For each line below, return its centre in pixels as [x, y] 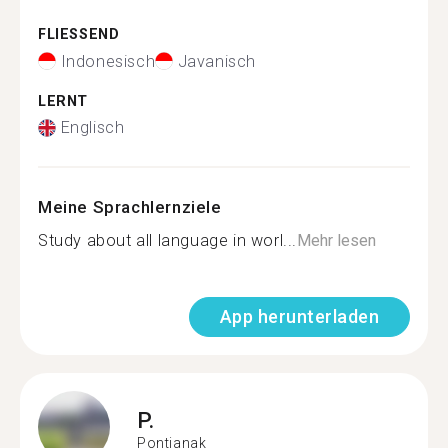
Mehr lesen [336, 240]
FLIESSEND [73, 34]
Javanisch [217, 61]
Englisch [92, 127]
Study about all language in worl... [167, 240]
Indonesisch [108, 61]
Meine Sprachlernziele [130, 207]
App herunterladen [299, 316]
